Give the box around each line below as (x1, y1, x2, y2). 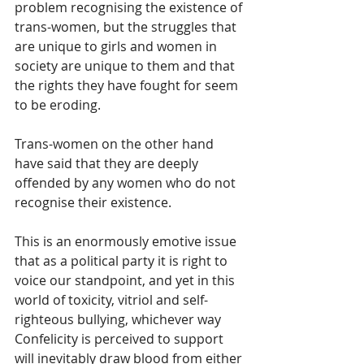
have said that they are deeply (15, 154, 201, 172)
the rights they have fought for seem (15, 76, 241, 94)
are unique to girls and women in (15, 37, 220, 55)
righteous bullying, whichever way (15, 310, 224, 328)
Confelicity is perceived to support (15, 330, 227, 348)
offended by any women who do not (15, 174, 239, 192)
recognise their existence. (15, 193, 171, 211)
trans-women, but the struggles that (15, 18, 240, 36)
